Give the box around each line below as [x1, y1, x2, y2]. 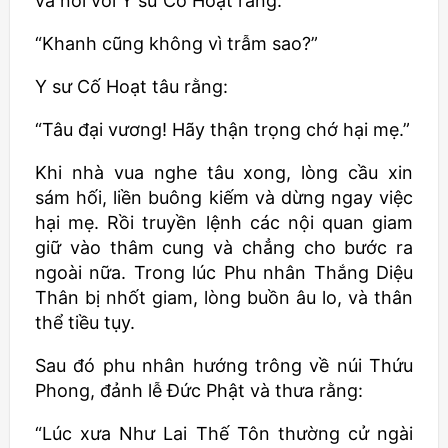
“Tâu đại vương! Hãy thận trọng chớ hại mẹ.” [35, 119, 410, 140]
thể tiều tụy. [35, 312, 135, 333]
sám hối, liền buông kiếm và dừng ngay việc [35, 187, 413, 208]
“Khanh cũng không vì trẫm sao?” [35, 33, 318, 54]
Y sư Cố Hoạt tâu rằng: [35, 76, 228, 97]
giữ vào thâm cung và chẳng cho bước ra [35, 237, 413, 258]
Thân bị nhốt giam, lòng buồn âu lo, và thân [35, 287, 413, 308]
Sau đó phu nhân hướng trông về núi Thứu [35, 355, 413, 376]
